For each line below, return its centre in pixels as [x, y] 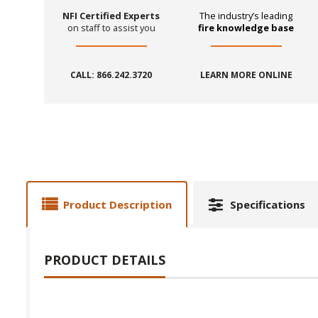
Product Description [117, 204]
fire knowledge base [246, 28]
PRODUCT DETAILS [105, 259]
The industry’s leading [246, 16]
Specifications [268, 204]
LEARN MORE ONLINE [246, 75]
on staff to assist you [111, 28]
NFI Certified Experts [111, 16]
